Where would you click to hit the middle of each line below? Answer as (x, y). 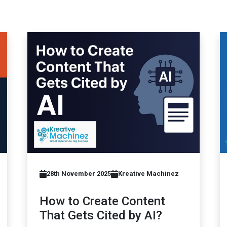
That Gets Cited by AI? (101, 216)
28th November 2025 (79, 174)
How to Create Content (102, 201)
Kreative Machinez (148, 174)
